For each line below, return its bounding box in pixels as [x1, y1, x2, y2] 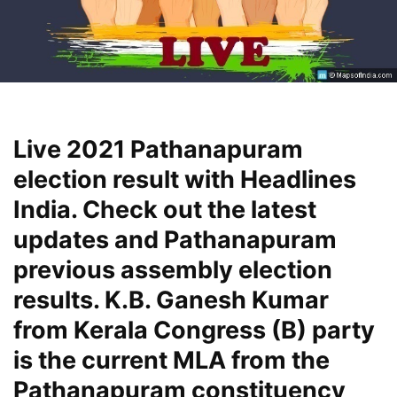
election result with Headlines [13, 165, 356, 195]
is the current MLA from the [13, 346, 330, 376]
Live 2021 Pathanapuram [13, 135, 303, 165]
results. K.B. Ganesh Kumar [13, 285, 329, 315]
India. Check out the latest [13, 195, 316, 225]
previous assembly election [13, 255, 332, 285]
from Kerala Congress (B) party [13, 315, 375, 346]
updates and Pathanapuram [13, 225, 337, 255]
